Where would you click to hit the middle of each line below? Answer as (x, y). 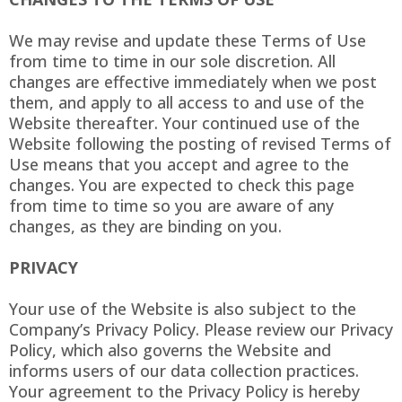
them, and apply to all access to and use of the (187, 103)
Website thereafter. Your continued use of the (184, 123)
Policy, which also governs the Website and (170, 350)
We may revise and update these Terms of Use (188, 41)
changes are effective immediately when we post (193, 82)
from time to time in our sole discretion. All (172, 61)
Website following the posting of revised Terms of (200, 144)
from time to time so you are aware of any (171, 206)
